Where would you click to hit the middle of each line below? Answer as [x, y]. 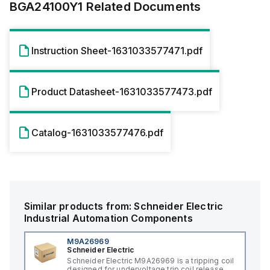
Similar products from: [79, 206]
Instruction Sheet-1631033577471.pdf [117, 51]
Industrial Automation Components [108, 218]
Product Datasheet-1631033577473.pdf [122, 92]
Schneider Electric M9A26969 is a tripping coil [151, 261]
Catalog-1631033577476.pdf [97, 133]
